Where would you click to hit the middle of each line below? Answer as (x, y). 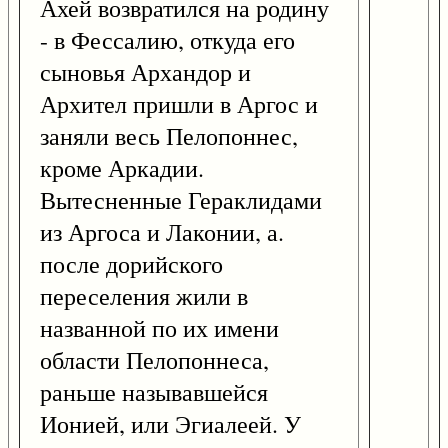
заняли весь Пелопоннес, (169, 136)
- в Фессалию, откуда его (167, 40)
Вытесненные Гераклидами (181, 200)
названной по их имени (159, 328)
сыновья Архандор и (145, 72)
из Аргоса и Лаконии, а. (162, 232)
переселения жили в (144, 296)
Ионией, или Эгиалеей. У (170, 424)
